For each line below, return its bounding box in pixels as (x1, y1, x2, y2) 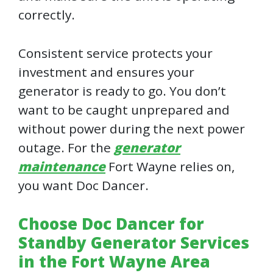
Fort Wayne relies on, (105, 158, 235, 175)
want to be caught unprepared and (18, 101, 230, 119)
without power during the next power (18, 120, 245, 138)
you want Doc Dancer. (18, 177, 149, 194)
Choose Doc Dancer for (18, 213, 204, 235)
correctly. (18, 6, 78, 24)
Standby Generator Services (18, 232, 249, 254)
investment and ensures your (18, 63, 194, 81)
